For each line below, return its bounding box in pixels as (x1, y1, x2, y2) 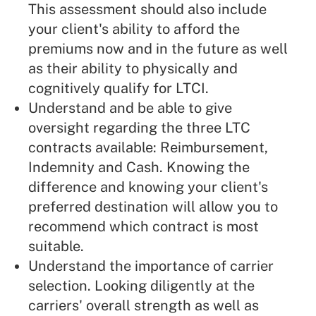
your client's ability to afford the (28, 20, 240, 38)
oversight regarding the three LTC (28, 119, 250, 137)
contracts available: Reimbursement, (28, 139, 268, 157)
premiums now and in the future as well (28, 40, 288, 58)
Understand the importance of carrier (28, 257, 274, 275)
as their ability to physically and (28, 60, 238, 78)
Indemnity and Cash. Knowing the (28, 159, 250, 176)
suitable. (28, 238, 84, 255)
